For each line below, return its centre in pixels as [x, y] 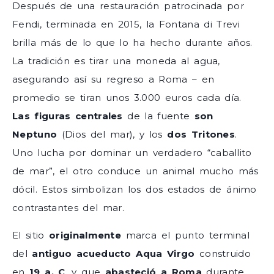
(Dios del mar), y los [112, 135]
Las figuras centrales [68, 116]
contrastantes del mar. [68, 208]
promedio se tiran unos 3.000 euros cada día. [127, 98]
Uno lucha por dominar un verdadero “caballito [132, 153]
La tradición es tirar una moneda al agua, [116, 61]
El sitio [31, 235]
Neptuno [35, 135]
